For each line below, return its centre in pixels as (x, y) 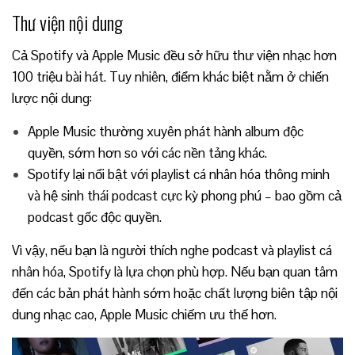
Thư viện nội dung (67, 23)
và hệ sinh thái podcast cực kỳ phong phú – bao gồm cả (185, 196)
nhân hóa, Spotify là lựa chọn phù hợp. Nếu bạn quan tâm (175, 272)
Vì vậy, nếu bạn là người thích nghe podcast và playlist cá (172, 251)
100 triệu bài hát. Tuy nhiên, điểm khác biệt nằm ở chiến (170, 77)
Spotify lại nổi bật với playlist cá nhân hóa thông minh (179, 175)
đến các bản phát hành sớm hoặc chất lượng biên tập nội (175, 294)
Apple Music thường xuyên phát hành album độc (166, 132)
